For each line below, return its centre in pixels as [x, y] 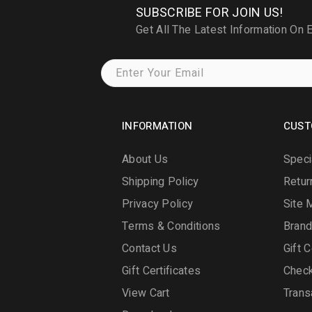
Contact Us [149, 248]
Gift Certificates [162, 271]
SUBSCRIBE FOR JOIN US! [210, 13]
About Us [145, 159]
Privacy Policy [158, 204]
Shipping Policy [161, 181]
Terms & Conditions [171, 226]
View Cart [146, 293]
